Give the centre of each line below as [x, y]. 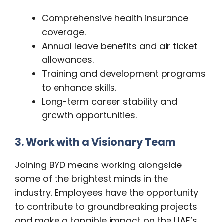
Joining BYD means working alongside [98, 165]
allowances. [68, 60]
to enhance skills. [79, 88]
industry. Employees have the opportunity [107, 193]
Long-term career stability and [110, 102]
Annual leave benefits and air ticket [119, 46]
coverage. [64, 32]
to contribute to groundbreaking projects [106, 207]
